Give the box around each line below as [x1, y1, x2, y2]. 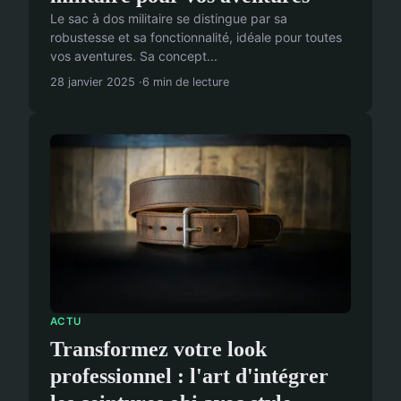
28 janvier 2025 [50, 75, 135, 90]
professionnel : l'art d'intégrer [50, 364, 328, 388]
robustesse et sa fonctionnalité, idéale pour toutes [50, 30, 342, 46]
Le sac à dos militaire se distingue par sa [50, 11, 287, 27]
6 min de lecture [142, 75, 229, 90]
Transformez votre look [50, 337, 267, 362]
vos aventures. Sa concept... [50, 48, 218, 64]
